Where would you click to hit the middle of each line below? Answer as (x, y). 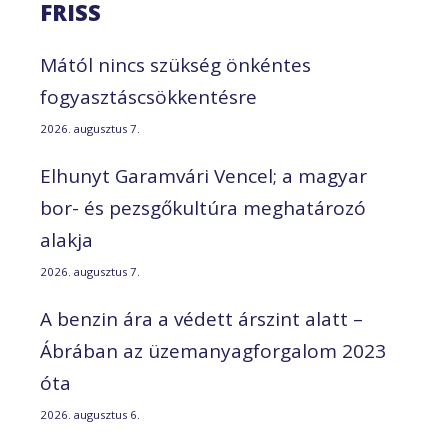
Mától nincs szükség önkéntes (175, 64)
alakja (66, 239)
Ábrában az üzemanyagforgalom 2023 (213, 350)
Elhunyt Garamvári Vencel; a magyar (203, 175)
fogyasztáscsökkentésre (148, 96)
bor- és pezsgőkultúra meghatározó (203, 207)
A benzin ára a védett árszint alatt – (201, 318)
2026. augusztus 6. (90, 414)
